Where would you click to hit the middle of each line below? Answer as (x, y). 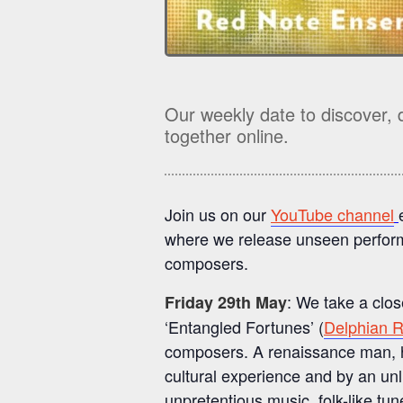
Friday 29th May (226, 303)
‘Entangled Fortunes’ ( (244, 327)
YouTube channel (332, 215)
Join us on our (218, 215)
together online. (227, 136)
